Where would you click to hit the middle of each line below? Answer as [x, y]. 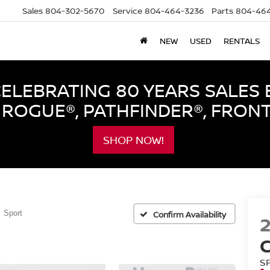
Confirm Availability [190, 214]
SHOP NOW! [133, 140]
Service [127, 11]
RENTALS [242, 41]
